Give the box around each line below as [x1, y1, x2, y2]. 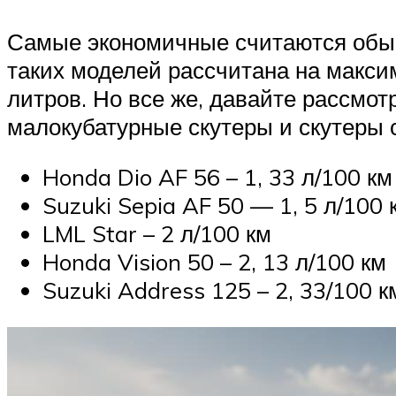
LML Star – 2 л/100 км [42, 219, 271, 248]
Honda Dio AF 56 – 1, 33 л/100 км [42, 163, 392, 192]
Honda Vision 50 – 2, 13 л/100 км [42, 247, 386, 277]
